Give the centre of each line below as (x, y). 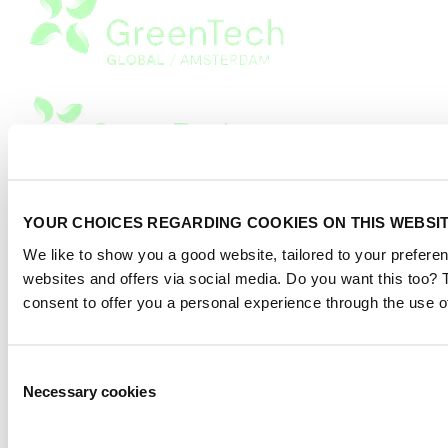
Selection (37, 394)
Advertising (45, 231)
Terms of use (48, 267)
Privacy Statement (65, 195)
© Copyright (82, 285)
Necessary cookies (89, 390)
